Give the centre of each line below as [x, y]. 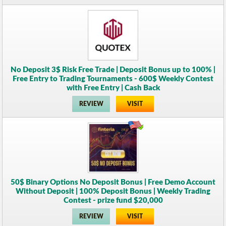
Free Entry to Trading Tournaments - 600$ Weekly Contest [113, 79]
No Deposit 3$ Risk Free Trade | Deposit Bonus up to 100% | [113, 70]
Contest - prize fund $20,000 [113, 200]
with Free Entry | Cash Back [113, 88]
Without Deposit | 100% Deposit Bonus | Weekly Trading [113, 191]
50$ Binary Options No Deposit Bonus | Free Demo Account [113, 182]
